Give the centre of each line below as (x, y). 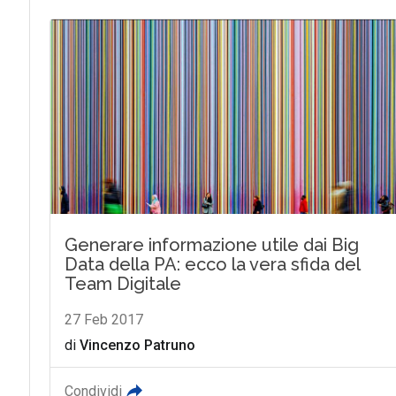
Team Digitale (122, 284)
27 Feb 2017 (103, 320)
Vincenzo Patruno (137, 346)
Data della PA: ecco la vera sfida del (212, 265)
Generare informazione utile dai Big (211, 245)
